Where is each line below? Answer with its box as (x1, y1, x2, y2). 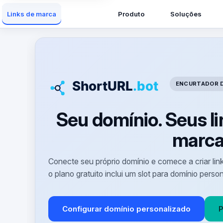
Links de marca (7, 10, 56, 18)
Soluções (170, 9, 202, 18)
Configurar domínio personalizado (62, 204, 191, 214)
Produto (118, 9, 145, 18)
